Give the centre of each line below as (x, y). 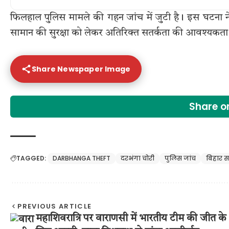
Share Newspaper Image (81, 69)
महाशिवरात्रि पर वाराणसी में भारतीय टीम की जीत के (131, 219)
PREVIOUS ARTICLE (55, 207)
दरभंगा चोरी (138, 158)
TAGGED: (31, 158)
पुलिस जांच (180, 158)
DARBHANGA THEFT (82, 158)
